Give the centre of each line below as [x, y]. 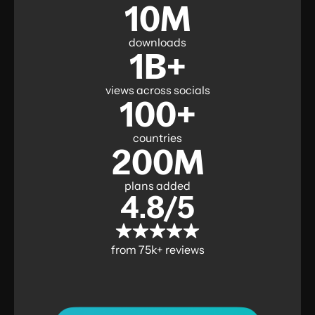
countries [157, 137]
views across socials [157, 90]
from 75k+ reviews [157, 249]
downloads [157, 42]
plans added [157, 185]
